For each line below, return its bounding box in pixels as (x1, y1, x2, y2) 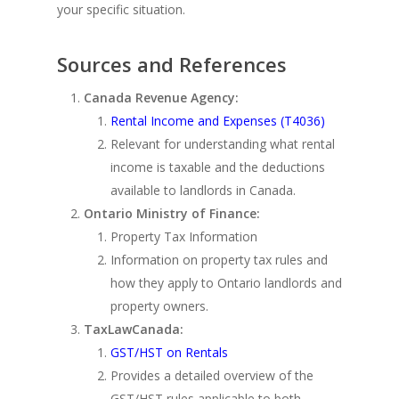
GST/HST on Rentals (110, 344, 228, 362)
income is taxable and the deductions (110, 159, 325, 176)
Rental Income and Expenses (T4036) (110, 112, 325, 130)
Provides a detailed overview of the (110, 367, 313, 385)
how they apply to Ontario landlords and (110, 274, 342, 292)
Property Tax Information (110, 228, 257, 246)
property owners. (110, 297, 208, 315)
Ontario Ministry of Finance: (84, 205, 260, 223)
